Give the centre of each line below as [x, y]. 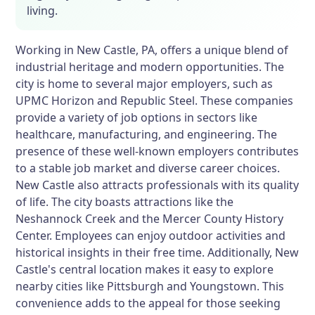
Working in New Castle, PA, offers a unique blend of [152, 50]
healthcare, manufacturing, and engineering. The [147, 134]
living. [43, 11]
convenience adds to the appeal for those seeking [148, 303]
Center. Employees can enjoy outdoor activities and [151, 236]
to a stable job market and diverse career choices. [148, 168]
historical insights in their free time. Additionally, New [157, 252]
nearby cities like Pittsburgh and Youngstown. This [150, 286]
